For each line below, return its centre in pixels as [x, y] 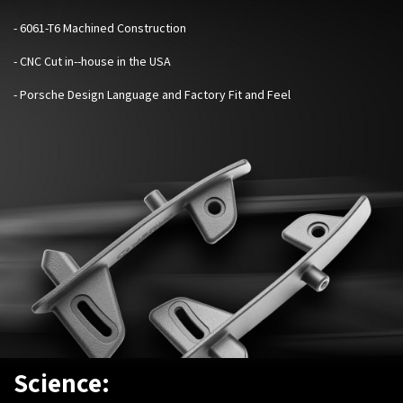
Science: [62, 382]
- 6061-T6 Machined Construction [100, 27]
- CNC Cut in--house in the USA [92, 61]
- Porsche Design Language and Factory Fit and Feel [152, 94]
